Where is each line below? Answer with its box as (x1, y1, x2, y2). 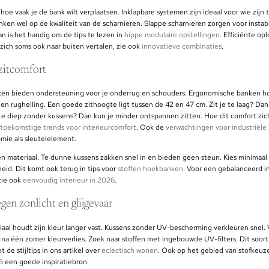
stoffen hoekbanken (118, 164, 183, 174)
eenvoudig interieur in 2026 (23, 175, 115, 186)
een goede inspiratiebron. (3, 256, 89, 267)
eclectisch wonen (101, 245, 158, 255)
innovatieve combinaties (142, 41, 222, 51)
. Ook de (136, 122, 166, 133)
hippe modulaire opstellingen (124, 29, 220, 40)
